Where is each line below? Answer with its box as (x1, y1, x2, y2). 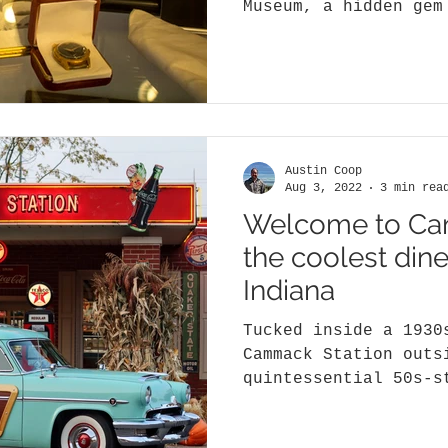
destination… (243, 394, 363, 413)
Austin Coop (285, 164, 362, 179)
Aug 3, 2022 (285, 180, 362, 195)
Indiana (243, 274, 335, 308)
